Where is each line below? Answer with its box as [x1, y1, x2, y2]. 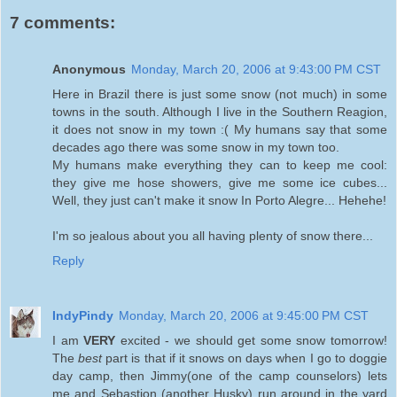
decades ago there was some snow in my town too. [52, 139, 339, 154]
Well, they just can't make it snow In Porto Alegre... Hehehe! [52, 192, 386, 207]
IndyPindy [52, 307, 113, 323]
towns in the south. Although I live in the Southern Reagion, [52, 104, 387, 119]
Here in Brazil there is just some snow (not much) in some [52, 86, 387, 101]
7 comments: [10, 13, 115, 33]
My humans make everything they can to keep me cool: [52, 157, 387, 172]
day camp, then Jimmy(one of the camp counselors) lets [52, 368, 387, 383]
